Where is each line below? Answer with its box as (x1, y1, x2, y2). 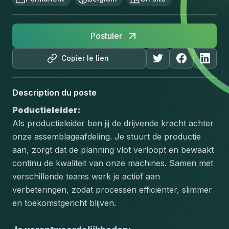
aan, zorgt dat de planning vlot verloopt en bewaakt (12, 145, 214, 155)
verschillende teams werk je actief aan (12, 171, 160, 181)
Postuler (90, 31, 122, 41)
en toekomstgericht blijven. (12, 198, 116, 208)
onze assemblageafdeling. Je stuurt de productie (12, 131, 201, 142)
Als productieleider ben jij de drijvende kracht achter (12, 118, 214, 128)
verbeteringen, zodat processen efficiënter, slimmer (12, 185, 212, 195)
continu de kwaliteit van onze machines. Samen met (12, 158, 213, 168)
